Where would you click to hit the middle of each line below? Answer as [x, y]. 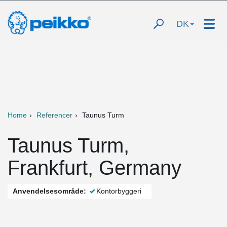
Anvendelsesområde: [49, 191]
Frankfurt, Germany [94, 168]
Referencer [54, 115]
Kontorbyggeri [119, 191]
